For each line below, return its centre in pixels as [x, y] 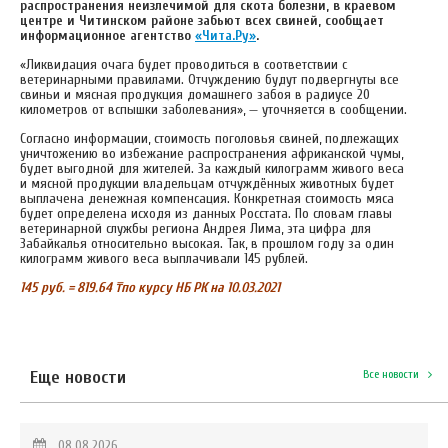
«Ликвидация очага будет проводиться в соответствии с [183, 64]
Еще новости [78, 377]
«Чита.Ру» [225, 35]
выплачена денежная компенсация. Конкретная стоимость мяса [207, 198]
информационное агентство [107, 35]
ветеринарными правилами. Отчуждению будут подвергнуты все [209, 79]
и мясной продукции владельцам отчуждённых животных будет [207, 183]
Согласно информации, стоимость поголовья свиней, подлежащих [209, 138]
